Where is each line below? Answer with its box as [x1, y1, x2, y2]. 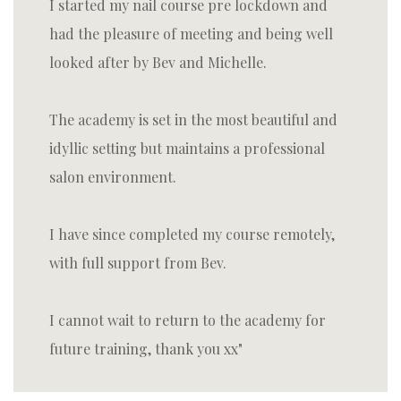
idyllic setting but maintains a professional [49, 139, 325, 158]
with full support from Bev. [49, 253, 226, 272]
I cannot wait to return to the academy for [49, 311, 326, 329]
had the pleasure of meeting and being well [49, 24, 333, 43]
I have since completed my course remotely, [49, 225, 335, 243]
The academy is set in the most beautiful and [49, 110, 337, 129]
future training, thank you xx [49, 339, 238, 358]
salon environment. [49, 167, 176, 186]
